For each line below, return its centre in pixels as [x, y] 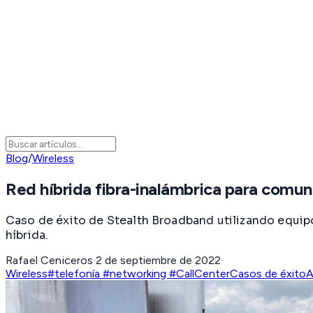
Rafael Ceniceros [50, 260]
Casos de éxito [268, 273]
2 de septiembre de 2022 [158, 260]
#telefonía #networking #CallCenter [139, 273]
